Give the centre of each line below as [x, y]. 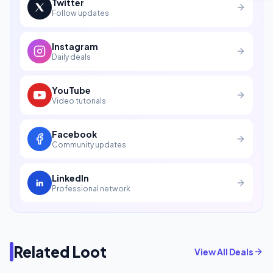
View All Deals [224, 251]
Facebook [74, 134]
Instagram [75, 46]
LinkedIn [70, 178]
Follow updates [80, 13]
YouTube [71, 90]
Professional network [91, 188]
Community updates [89, 144]
